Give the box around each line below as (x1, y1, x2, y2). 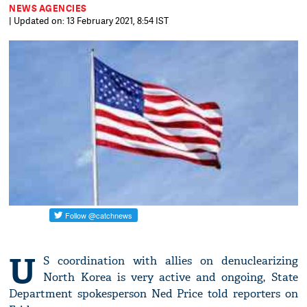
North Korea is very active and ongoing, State (43, 270, 298, 285)
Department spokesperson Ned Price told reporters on (9, 286, 298, 302)
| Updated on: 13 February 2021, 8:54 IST (9, 14, 169, 27)
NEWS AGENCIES (9, 2, 87, 14)
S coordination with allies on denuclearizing (43, 254, 298, 269)
